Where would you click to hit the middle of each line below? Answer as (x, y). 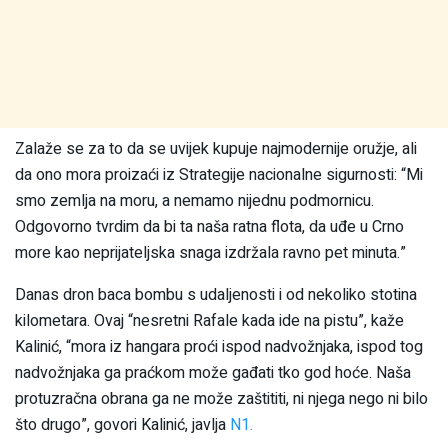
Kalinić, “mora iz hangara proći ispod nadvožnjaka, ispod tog (219, 346)
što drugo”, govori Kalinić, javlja (120, 424)
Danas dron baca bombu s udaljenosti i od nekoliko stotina (216, 294)
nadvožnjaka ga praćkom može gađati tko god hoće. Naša (213, 372)
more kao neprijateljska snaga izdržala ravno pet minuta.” (210, 252)
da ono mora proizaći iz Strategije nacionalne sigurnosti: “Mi (219, 174)
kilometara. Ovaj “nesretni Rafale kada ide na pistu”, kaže (209, 320)
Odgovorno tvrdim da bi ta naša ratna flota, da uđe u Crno (209, 226)
